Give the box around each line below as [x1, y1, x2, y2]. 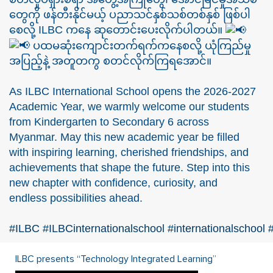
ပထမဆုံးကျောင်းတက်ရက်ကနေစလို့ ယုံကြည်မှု [30, 39, 251, 52]
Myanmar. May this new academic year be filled [9, 131, 239, 144]
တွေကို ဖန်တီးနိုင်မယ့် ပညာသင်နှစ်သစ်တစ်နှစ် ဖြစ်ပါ [9, 8, 250, 21]
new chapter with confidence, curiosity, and [9, 177, 218, 190]
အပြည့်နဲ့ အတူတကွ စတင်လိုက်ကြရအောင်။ [9, 55, 211, 68]
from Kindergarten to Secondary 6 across [9, 116, 209, 129]
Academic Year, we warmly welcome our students [9, 101, 249, 113]
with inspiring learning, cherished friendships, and [9, 146, 249, 159]
